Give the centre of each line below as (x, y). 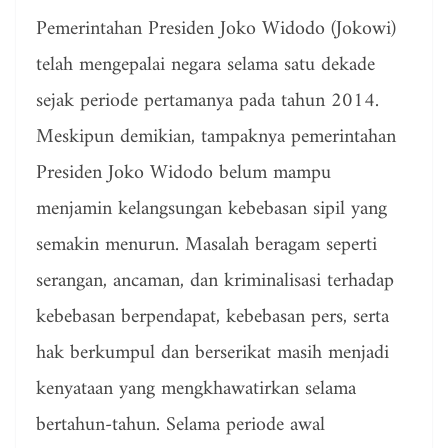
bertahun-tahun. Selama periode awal (180, 426)
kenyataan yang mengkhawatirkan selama (196, 390)
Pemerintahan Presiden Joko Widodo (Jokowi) (216, 30)
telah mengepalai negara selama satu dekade (205, 66)
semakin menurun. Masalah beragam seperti (206, 246)
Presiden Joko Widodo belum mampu (183, 174)
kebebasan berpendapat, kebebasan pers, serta (212, 318)
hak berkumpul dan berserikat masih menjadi (212, 354)
